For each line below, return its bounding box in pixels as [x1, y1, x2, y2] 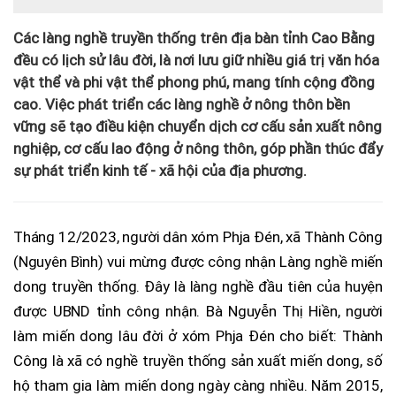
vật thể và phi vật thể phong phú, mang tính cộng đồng [13, 72, 375, 91]
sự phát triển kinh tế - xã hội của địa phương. [13, 161, 307, 179]
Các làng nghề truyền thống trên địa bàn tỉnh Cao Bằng [13, 28, 375, 47]
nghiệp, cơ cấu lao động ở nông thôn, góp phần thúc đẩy [13, 139, 383, 157]
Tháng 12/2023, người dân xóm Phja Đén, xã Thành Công [13, 227, 383, 246]
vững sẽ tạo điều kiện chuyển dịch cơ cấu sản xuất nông [13, 117, 382, 135]
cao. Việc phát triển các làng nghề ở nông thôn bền [13, 95, 350, 113]
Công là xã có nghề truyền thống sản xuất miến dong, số [13, 351, 383, 369]
